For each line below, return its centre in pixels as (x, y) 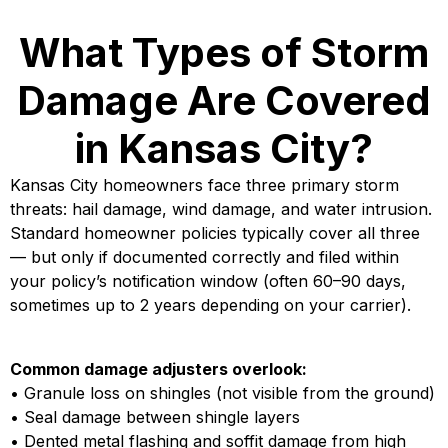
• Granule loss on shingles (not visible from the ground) (222, 392)
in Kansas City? (224, 148)
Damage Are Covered (224, 100)
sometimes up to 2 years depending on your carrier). (210, 304)
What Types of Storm (224, 52)
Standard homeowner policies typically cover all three (215, 232)
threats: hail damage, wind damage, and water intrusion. (221, 208)
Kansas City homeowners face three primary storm (204, 184)
